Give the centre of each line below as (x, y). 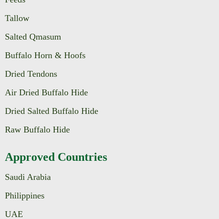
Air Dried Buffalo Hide (46, 92)
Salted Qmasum (33, 36)
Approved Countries (56, 157)
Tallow (17, 18)
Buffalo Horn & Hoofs (45, 55)
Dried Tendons (31, 74)
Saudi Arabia (28, 177)
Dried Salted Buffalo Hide (52, 111)
